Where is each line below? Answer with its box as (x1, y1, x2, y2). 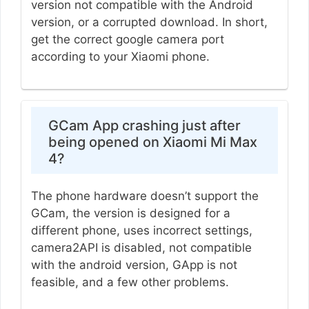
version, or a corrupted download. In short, (30, 15, 268, 30)
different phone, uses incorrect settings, (30, 223, 252, 237)
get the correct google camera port (30, 32, 224, 47)
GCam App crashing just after (48, 117, 241, 134)
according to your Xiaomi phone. (30, 50, 210, 64)
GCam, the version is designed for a (30, 206, 230, 220)
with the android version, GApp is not (30, 257, 237, 272)
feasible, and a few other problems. (30, 275, 229, 289)
